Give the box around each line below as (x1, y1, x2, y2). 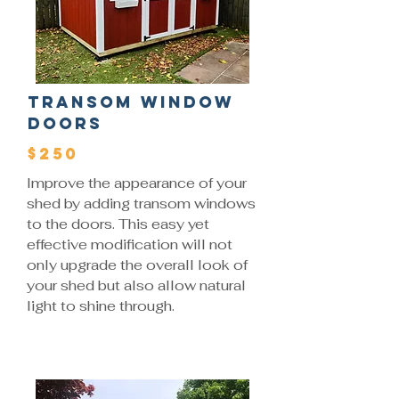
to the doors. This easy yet (27, 215, 209, 233)
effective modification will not (27, 235, 232, 254)
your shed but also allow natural (27, 276, 246, 295)
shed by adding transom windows (27, 194, 256, 213)
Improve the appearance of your (27, 174, 247, 192)
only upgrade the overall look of (27, 256, 248, 274)
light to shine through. (27, 297, 175, 315)
